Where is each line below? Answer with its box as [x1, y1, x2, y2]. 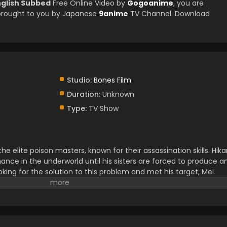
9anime [99, 9, 128, 19]
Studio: [66, 75, 92, 85]
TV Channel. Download [128, 9, 210, 19]
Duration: [66, 89, 100, 99]
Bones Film [93, 75, 131, 85]
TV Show [86, 103, 119, 113]
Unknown [100, 89, 134, 99]
